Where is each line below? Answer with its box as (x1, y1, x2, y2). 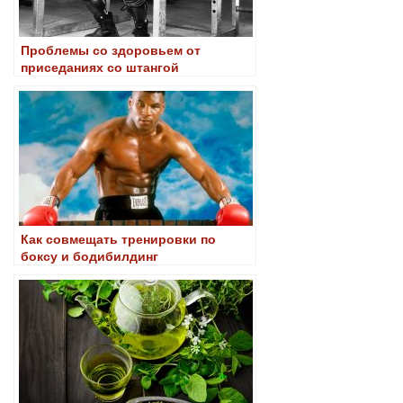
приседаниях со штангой (21, 57, 179, 76)
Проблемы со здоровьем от (21, 40, 201, 58)
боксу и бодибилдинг (21, 246, 158, 264)
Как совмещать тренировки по (21, 228, 216, 247)
